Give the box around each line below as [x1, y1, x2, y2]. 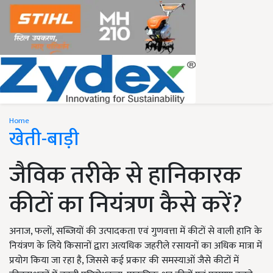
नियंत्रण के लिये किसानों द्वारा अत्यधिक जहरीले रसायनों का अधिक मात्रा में [9, 238, 262, 254]
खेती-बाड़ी [9, 123, 79, 155]
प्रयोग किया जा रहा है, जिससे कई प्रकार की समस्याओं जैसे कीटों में [9, 252, 239, 269]
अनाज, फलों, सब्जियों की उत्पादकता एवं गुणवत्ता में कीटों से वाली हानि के [9, 223, 262, 239]
